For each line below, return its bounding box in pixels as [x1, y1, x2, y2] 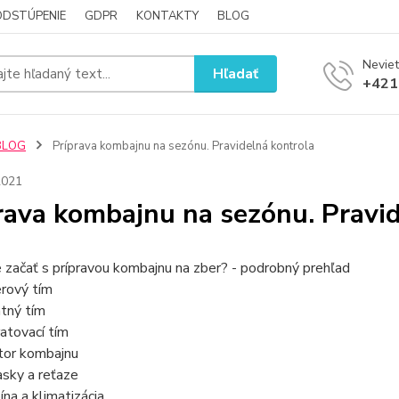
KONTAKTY [136, 8, 199, 24]
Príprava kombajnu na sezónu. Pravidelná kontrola [49, 138, 314, 154]
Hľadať [213, 63, 259, 84]
